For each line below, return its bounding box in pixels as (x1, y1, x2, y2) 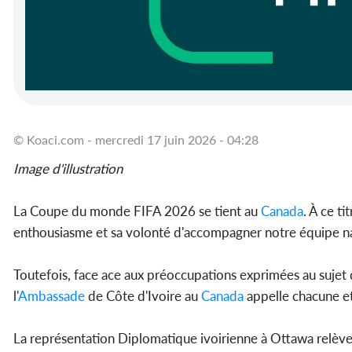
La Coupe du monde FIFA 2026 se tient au (13, 203, 261, 220)
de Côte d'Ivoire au (85, 288, 201, 305)
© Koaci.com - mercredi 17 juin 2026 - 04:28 (13, 132, 258, 148)
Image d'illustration (13, 160, 123, 178)
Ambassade (18, 288, 85, 305)
